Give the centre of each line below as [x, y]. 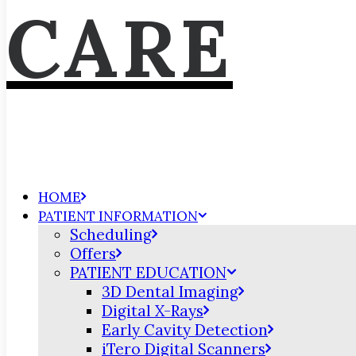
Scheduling [111, 234]
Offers [93, 253]
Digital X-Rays [153, 311]
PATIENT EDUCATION [148, 273]
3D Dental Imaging [170, 292]
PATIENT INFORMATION [118, 216]
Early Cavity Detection [185, 330]
